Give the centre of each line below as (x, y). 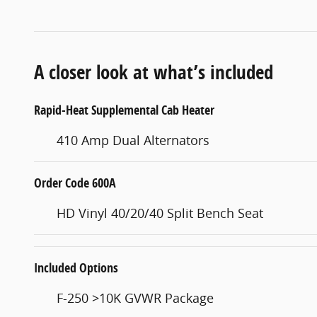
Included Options (76, 267)
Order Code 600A (75, 183)
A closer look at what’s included (154, 71)
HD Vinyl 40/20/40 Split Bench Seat (160, 213)
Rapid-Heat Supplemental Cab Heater (124, 110)
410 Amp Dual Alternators (133, 140)
